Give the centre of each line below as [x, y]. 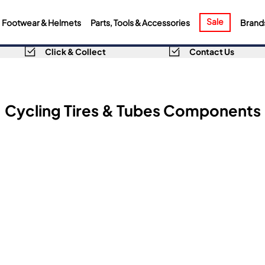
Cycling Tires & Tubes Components [132, 109]
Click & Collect [75, 51]
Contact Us [211, 51]
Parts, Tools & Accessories [140, 22]
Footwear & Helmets [41, 22]
